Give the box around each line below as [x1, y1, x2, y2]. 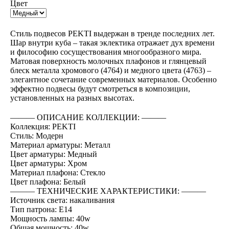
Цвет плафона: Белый [10, 177, 86, 186]
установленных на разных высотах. [10, 94, 134, 102]
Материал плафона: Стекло [10, 168, 105, 177]
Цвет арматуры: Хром [10, 159, 87, 168]
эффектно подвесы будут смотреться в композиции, [10, 84, 190, 93]
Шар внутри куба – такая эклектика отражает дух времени [10, 38, 215, 47]
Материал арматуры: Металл [10, 141, 110, 149]
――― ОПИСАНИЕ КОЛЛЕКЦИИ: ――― [10, 113, 166, 122]
